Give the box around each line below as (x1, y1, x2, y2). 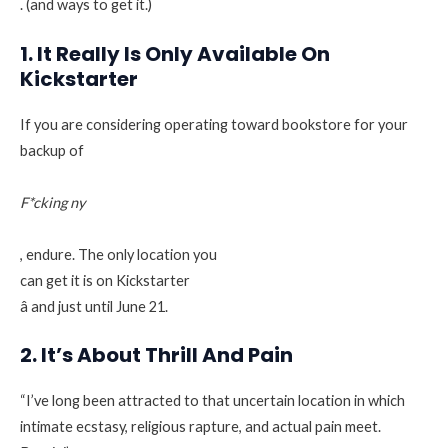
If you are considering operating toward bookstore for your (20, 115, 408, 133)
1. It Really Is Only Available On (20, 39, 330, 68)
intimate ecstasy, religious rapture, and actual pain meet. (20, 418, 381, 436)
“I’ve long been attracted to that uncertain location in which (20, 392, 405, 410)
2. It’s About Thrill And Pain (20, 341, 293, 370)
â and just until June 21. (20, 297, 168, 315)
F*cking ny (20, 193, 85, 211)
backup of (20, 141, 84, 159)
